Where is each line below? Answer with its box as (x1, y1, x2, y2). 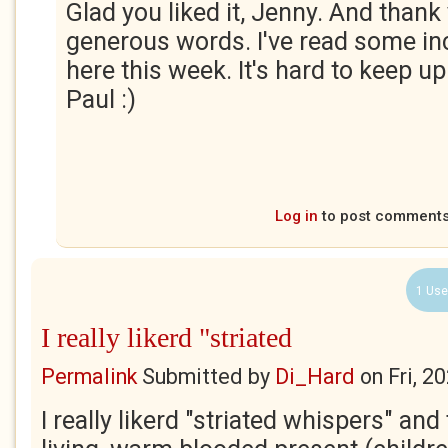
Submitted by (137, 364, 275, 389)
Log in (275, 207, 318, 225)
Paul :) (66, 85, 136, 114)
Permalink (41, 364, 137, 389)
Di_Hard (275, 364, 355, 389)
